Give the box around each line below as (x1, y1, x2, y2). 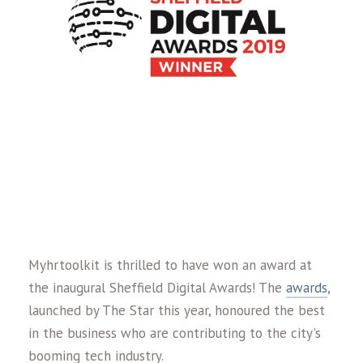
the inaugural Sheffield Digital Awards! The (28, 279, 286, 297)
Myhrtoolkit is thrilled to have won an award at (28, 256, 312, 274)
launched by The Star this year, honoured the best (28, 301, 325, 319)
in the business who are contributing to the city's (28, 324, 321, 342)
